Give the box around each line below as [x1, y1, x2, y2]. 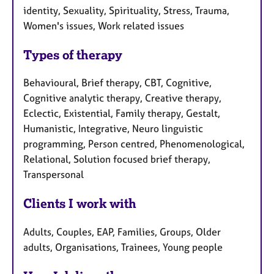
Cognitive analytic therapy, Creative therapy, [23, 92, 221, 105]
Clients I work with [23, 196, 136, 212]
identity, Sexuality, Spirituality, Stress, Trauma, [23, 4, 229, 17]
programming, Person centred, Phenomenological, [23, 138, 245, 150]
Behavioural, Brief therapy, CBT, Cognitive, [23, 76, 212, 89]
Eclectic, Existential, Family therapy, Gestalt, [23, 107, 220, 120]
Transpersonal [23, 168, 84, 181]
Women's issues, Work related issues [23, 19, 184, 32]
